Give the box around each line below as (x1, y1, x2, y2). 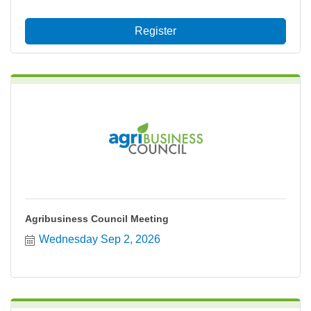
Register (135, 25, 176, 37)
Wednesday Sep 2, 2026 (39, 233, 160, 245)
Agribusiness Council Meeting (25, 213, 169, 224)
